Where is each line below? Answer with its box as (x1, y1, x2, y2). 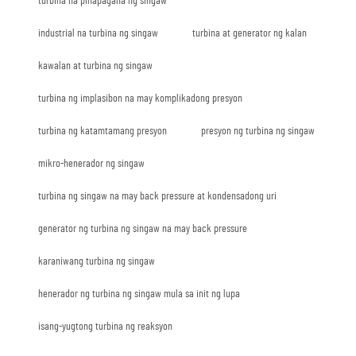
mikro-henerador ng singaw (38, 157, 145, 169)
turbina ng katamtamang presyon (38, 125, 167, 137)
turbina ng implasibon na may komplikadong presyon (38, 92, 242, 104)
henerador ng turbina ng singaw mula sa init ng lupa (38, 288, 240, 300)
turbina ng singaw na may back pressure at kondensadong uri (38, 190, 277, 202)
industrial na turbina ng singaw (38, 27, 158, 39)
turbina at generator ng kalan (192, 27, 307, 39)
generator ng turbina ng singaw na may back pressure (38, 222, 247, 234)
